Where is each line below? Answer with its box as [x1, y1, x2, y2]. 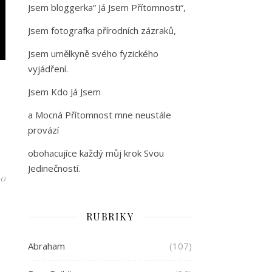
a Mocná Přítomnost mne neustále [28, 109, 171, 121]
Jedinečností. [28, 162, 80, 174]
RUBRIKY [86, 210, 134, 223]
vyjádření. [28, 63, 68, 75]
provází [28, 124, 59, 136]
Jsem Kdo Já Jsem [28, 86, 101, 98]
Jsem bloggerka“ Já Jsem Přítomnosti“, [28, 1, 186, 13]
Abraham [28, 240, 65, 252]
